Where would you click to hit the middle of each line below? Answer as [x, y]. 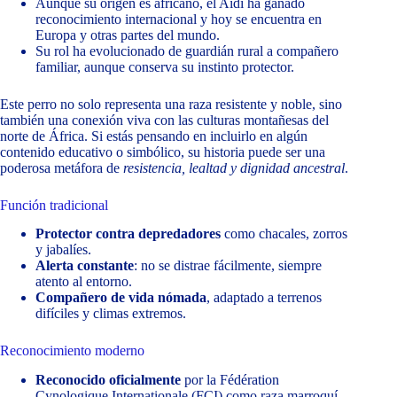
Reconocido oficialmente [108, 380]
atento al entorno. [84, 282]
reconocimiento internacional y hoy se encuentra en [179, 19]
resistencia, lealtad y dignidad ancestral [234, 167]
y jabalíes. [63, 250]
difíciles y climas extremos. [111, 314]
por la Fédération [230, 380]
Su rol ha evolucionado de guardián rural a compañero [187, 51]
